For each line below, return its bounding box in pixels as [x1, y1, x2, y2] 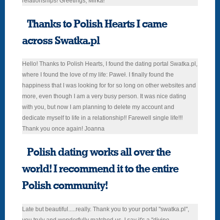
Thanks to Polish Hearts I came [27, 18, 167, 29]
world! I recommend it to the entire [22, 164, 178, 175]
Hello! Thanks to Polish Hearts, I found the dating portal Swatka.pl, [22, 60, 197, 68]
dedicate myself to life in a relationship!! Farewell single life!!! [22, 114, 183, 122]
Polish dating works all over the [27, 147, 170, 158]
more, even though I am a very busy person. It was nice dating [22, 93, 186, 100]
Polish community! [22, 180, 108, 192]
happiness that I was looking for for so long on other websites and [22, 82, 196, 89]
